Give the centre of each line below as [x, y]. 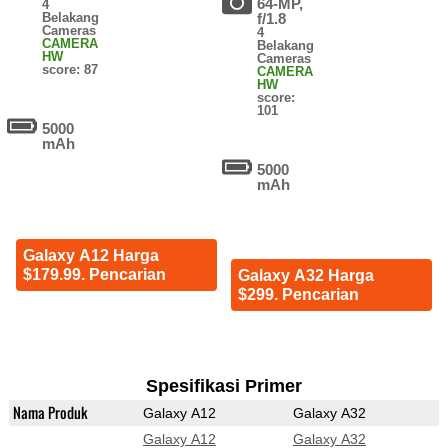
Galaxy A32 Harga [305, 276]
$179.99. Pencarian [94, 274]
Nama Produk [50, 413]
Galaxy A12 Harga [90, 255]
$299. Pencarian [298, 295]
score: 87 [70, 70]
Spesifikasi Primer [223, 386]
